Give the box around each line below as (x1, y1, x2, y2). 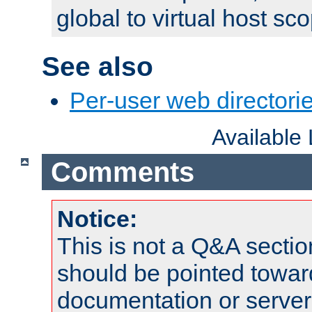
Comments (50, 156, 194, 187)
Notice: (57, 205, 137, 233)
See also (42, 51, 153, 81)
